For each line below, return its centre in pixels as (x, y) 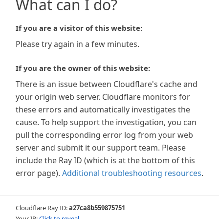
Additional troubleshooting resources (132, 173)
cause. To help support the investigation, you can (106, 122)
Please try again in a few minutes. (77, 44)
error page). (38, 173)
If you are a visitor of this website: (79, 28)
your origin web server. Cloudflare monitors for (103, 97)
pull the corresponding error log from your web (104, 135)
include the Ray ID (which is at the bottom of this (105, 160)
